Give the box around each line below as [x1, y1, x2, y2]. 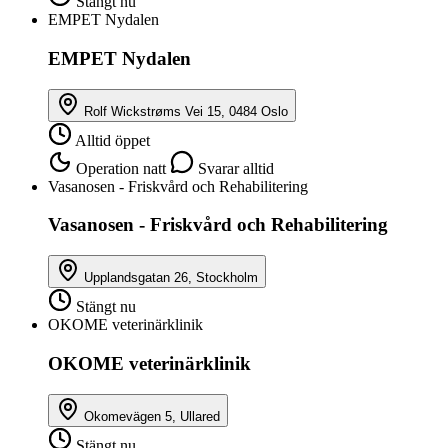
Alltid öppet [72, 131, 150, 149]
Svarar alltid [198, 159, 274, 177]
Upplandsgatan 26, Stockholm [84, 270, 258, 286]
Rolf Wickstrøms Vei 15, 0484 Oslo [84, 103, 288, 119]
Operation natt [76, 159, 166, 177]
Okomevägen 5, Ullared [84, 408, 220, 424]
